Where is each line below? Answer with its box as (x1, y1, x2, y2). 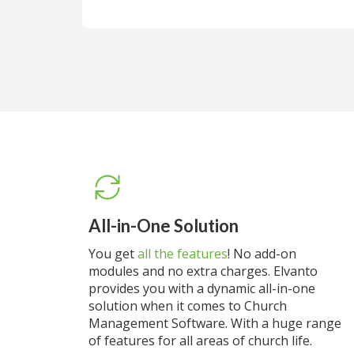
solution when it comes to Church (88, 297, 287, 314)
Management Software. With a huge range (88, 314, 341, 332)
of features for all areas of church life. (88, 332, 312, 349)
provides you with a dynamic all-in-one (88, 280, 315, 297)
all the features (137, 245, 228, 262)
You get (88, 245, 137, 262)
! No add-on (228, 245, 296, 262)
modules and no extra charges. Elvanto (88, 262, 318, 280)
